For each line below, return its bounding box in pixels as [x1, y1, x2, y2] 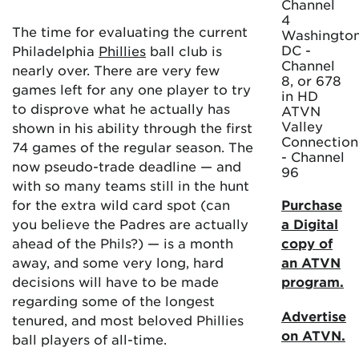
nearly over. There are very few [12, 62, 220, 78]
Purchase [281, 196, 342, 212]
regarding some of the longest [12, 292, 215, 309]
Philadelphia [12, 42, 99, 58]
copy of [281, 235, 333, 251]
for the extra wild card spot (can [12, 196, 230, 212]
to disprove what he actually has [12, 100, 230, 116]
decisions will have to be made [12, 273, 219, 289]
